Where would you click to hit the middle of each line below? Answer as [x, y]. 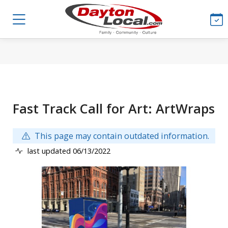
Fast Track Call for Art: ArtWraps [114, 108]
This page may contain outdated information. [121, 136]
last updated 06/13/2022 [68, 150]
